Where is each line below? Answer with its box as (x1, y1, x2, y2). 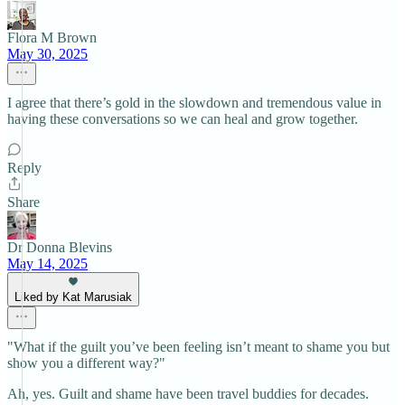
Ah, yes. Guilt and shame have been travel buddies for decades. (7, 386, 369, 401)
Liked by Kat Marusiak (14, 290, 132, 304)
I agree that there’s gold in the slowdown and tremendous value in (7, 95, 381, 110)
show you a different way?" (7, 355, 165, 371)
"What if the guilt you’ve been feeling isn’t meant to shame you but (7, 339, 390, 354)
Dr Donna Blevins (7, 240, 112, 255)
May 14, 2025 (7, 256, 88, 271)
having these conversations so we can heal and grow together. (7, 111, 358, 127)
